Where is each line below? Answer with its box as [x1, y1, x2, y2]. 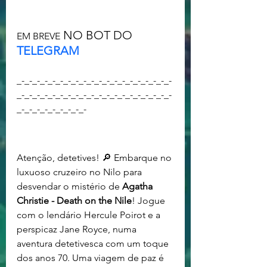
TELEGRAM [17, 44, 79, 58]
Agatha [122, 180, 155, 192]
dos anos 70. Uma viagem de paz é [17, 252, 166, 263]
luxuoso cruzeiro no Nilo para [17, 166, 144, 178]
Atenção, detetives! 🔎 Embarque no [17, 151, 174, 163]
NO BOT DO [60, 28, 135, 43]
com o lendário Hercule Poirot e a [17, 209, 163, 221]
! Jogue [132, 194, 167, 206]
